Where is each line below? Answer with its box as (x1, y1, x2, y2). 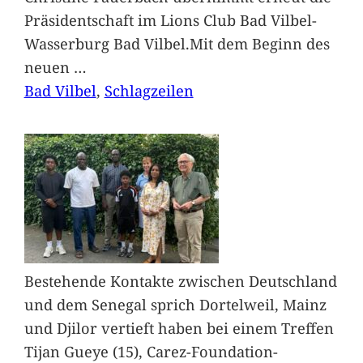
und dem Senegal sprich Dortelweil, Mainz (23, 293, 327, 314)
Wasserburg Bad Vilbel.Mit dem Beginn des (23, 33, 330, 54)
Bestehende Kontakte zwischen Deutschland (23, 270, 337, 291)
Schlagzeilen (104, 80, 194, 101)
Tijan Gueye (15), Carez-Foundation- (23, 340, 278, 361)
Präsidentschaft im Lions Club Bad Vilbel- (23, 10, 317, 31)
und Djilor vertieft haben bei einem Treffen (23, 317, 334, 338)
